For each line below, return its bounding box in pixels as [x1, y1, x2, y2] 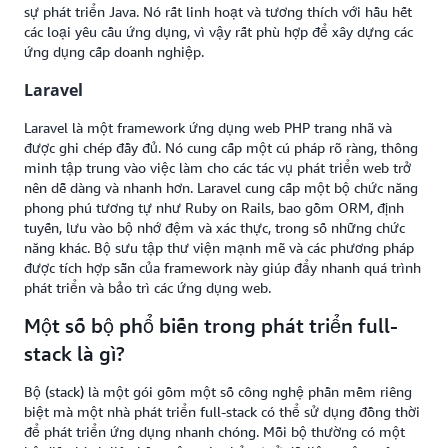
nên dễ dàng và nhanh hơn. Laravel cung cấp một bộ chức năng [24, 179, 418, 197]
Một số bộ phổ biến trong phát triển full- [24, 314, 398, 338]
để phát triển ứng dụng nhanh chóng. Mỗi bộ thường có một [24, 423, 405, 441]
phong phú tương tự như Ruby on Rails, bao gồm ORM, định [24, 199, 404, 217]
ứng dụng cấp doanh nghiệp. [24, 43, 204, 61]
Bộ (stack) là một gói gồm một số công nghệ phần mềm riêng [24, 383, 412, 401]
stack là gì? [24, 342, 125, 366]
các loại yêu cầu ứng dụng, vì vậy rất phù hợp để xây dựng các [24, 23, 413, 41]
